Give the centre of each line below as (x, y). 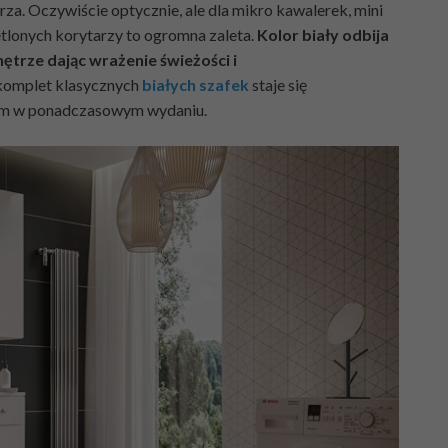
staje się (278, 84)
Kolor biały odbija (323, 34)
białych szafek (195, 84)
